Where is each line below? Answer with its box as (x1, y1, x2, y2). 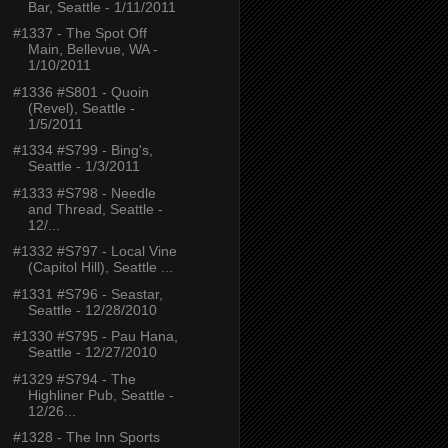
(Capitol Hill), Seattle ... (27, 259, 173, 276)
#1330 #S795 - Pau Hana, (12, 328, 178, 345)
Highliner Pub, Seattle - (27, 386, 174, 403)
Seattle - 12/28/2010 (27, 301, 157, 318)
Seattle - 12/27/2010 (27, 344, 157, 361)
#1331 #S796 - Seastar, (12, 285, 163, 302)
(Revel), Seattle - (27, 99, 135, 116)
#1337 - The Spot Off (12, 25, 147, 42)
